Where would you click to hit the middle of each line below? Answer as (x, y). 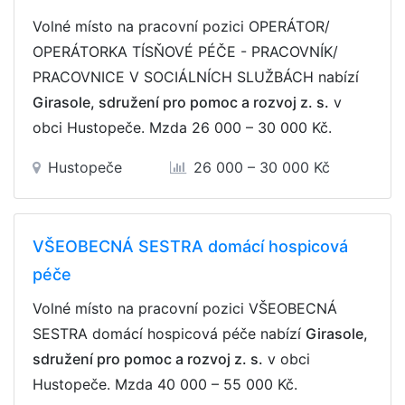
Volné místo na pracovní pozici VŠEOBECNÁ (185, 308)
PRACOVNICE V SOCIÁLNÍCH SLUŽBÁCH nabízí (196, 77)
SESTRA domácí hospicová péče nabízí (169, 334)
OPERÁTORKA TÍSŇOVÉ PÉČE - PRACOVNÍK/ (185, 52)
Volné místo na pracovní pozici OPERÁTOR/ (181, 26)
